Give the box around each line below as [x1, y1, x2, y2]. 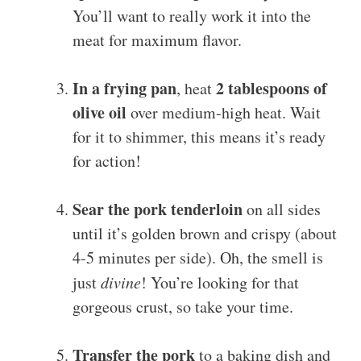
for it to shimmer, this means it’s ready [73, 126, 326, 148]
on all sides [243, 198, 321, 221]
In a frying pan [73, 77, 176, 101]
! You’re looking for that [141, 272, 299, 294]
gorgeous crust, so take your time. [73, 296, 293, 318]
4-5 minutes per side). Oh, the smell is [73, 247, 323, 269]
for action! [73, 150, 141, 172]
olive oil [73, 101, 127, 125]
